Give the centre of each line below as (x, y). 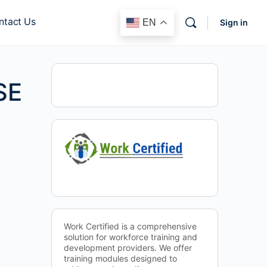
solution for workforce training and (131, 237)
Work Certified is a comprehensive (130, 226)
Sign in (234, 22)
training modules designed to (120, 258)
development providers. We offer (128, 248)
